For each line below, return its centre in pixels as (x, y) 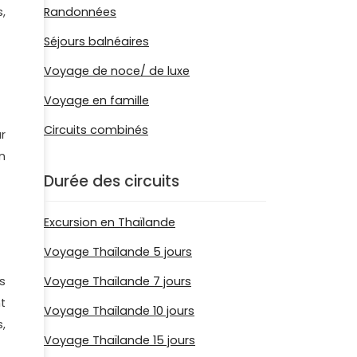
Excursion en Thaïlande (110, 222)
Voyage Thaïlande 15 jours (120, 340)
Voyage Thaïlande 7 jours (118, 281)
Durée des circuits (112, 181)
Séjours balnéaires (96, 41)
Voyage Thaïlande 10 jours (119, 310)
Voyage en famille (96, 100)
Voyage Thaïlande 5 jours (118, 251)
